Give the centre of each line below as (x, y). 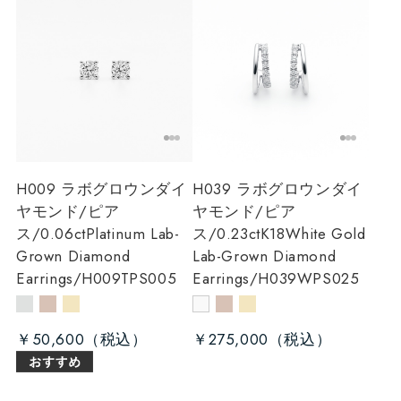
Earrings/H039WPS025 (276, 278)
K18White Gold (313, 233)
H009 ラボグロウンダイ (101, 188)
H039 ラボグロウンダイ (277, 188)
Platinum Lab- (132, 233)
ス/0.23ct (226, 233)
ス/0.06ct (51, 233)
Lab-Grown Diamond (264, 256)
